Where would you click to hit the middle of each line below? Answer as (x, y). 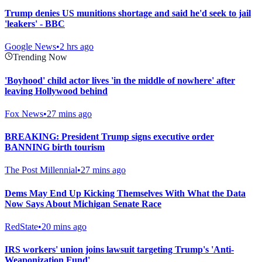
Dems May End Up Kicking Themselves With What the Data (125, 193)
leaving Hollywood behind (56, 91)
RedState (21, 226)
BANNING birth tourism (55, 147)
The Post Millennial (41, 170)
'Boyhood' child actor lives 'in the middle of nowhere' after (120, 80)
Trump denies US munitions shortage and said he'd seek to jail (128, 13)
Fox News (24, 113)
